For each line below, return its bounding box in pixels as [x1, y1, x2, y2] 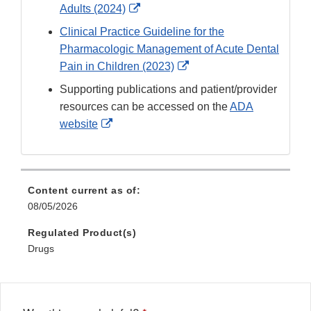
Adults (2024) [60, 3, 126, 15]
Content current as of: [28, 185, 140, 196]
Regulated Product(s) [28, 227, 136, 239]
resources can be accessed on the [60, 101, 230, 113]
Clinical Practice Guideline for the [60, 26, 224, 38]
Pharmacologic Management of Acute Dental [60, 43, 279, 56]
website [60, 118, 98, 131]
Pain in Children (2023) [60, 60, 174, 73]
